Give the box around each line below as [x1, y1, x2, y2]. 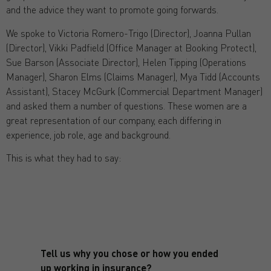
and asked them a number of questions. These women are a [6, 99, 247, 112]
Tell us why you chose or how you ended [40, 247, 218, 260]
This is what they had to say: [6, 151, 121, 164]
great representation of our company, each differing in [6, 113, 221, 126]
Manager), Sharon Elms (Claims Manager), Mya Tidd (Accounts [6, 70, 260, 83]
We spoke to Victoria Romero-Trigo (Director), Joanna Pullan [6, 26, 251, 39]
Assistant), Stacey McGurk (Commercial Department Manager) [6, 84, 263, 97]
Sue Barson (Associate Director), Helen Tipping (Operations [6, 55, 246, 68]
